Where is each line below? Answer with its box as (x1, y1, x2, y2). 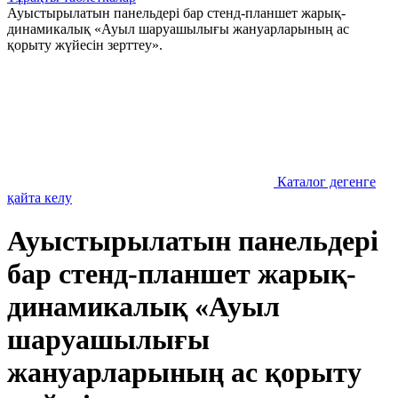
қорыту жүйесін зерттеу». (7, 37, 163, 52)
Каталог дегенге (277, 174, 376, 189)
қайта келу (7, 190, 72, 205)
